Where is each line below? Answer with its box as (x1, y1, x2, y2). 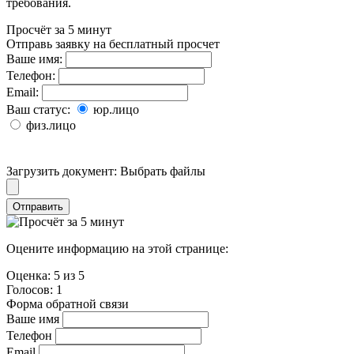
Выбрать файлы (120, 164, 205, 178)
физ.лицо (23, 118, 76, 132)
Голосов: (6, 282, 56, 296)
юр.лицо (90, 102, 139, 116)
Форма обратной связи (6, 296, 129, 311)
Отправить (13, 200, 63, 213)
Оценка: (6, 268, 54, 282)
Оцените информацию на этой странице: (6, 241, 228, 255)
